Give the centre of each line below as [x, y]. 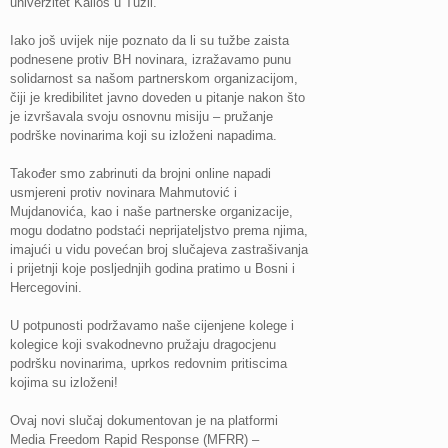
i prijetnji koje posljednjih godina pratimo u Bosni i [152, 268]
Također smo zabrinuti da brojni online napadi [140, 173]
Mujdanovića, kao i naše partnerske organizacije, [151, 211]
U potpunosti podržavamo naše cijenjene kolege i [152, 325]
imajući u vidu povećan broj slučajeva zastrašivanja [159, 249]
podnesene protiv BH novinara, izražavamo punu [150, 59]
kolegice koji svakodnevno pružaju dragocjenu [143, 344]
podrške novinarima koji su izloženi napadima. [143, 135]
